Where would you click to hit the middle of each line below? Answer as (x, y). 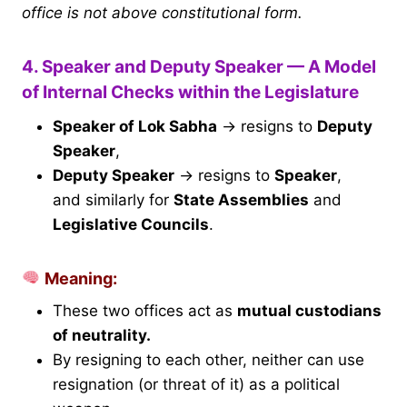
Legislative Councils (131, 224)
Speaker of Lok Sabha (135, 126)
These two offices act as (145, 310)
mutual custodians (309, 310)
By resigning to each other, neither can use (208, 359)
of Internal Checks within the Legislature (190, 93)
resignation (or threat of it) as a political (196, 384)
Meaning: (79, 278)
